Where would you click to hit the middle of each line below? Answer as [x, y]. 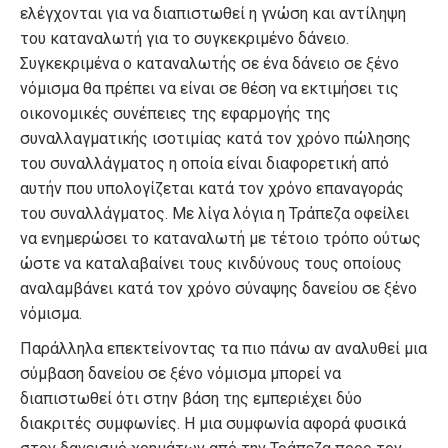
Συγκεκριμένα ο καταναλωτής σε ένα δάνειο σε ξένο [209, 63]
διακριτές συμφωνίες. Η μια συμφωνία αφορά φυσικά [213, 423]
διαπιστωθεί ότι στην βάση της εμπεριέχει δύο [191, 398]
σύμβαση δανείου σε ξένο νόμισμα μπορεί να [180, 373]
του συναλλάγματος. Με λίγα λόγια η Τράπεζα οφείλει [214, 213]
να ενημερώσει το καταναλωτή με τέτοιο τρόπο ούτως [220, 238]
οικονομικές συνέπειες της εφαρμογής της [175, 113]
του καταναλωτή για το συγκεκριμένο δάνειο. [184, 38]
